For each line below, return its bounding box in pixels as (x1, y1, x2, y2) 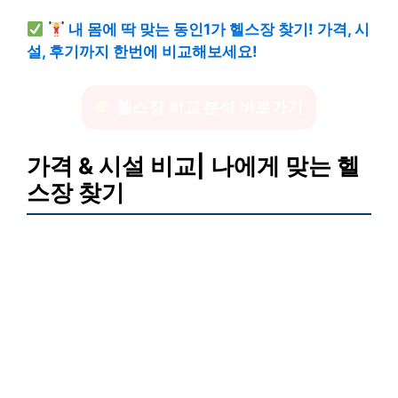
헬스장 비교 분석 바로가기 (113, 98, 304, 117)
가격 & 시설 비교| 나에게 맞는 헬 (27, 151, 360, 179)
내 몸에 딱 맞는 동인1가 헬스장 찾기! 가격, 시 (64, 20, 370, 38)
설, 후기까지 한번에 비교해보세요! (27, 42, 258, 60)
